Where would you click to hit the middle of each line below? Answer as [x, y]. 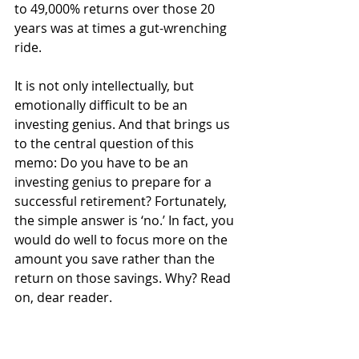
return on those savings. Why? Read [124, 278]
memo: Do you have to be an [103, 163]
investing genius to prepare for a [115, 182]
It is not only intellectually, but [106, 86]
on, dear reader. [63, 297]
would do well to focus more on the [123, 240]
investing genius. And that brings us [124, 124]
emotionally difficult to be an [103, 105]
